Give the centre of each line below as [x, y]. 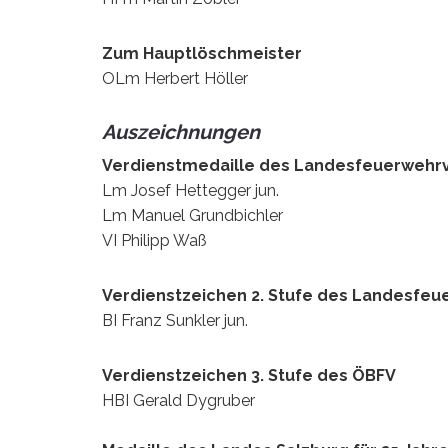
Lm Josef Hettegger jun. [190, 190]
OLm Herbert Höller [175, 78]
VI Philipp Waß [154, 240]
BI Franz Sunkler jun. [175, 320]
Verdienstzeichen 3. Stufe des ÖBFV [249, 375]
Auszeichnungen [181, 131]
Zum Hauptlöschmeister [202, 53]
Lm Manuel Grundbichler [192, 215]
